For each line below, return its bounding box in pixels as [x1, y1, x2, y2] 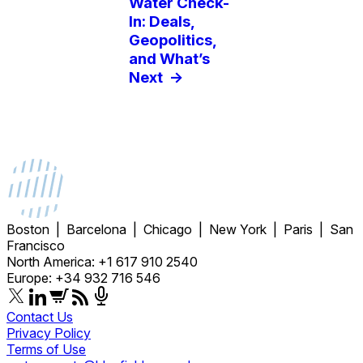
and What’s [128, 49, 210, 69]
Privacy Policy [6, 324, 91, 341]
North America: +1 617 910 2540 [6, 253, 198, 270]
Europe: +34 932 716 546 [6, 269, 160, 286]
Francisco [6, 237, 65, 254]
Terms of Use [6, 340, 86, 357]
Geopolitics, [128, 31, 216, 50]
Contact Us [6, 308, 73, 325]
